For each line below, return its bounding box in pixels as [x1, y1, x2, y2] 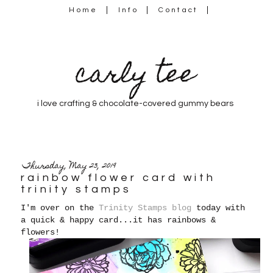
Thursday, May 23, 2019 [23, 158, 117, 174]
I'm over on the [21, 202, 99, 213]
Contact [158, 6, 199, 14]
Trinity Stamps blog [99, 202, 192, 213]
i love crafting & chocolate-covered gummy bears [37, 99, 233, 108]
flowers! [21, 227, 60, 237]
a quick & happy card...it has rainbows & [21, 214, 216, 225]
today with [191, 202, 246, 213]
